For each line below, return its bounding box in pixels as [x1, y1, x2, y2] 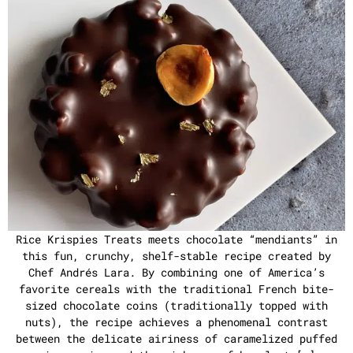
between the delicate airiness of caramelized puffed [16, 331, 337, 346]
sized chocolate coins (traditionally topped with [25, 298, 328, 313]
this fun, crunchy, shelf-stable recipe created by [22, 248, 331, 263]
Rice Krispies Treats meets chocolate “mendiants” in [16, 232, 337, 247]
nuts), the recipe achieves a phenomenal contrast [25, 314, 328, 329]
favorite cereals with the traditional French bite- [19, 281, 334, 296]
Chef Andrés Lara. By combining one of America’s [28, 265, 325, 280]
